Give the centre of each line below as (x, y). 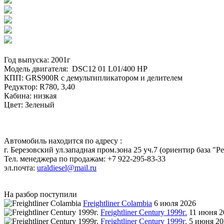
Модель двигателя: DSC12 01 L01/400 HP (76, 68)
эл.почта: (20, 167)
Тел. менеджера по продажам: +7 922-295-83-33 (85, 158)
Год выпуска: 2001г (37, 59)
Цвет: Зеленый (29, 104)
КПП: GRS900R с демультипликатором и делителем (93, 77)
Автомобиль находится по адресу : (63, 140)
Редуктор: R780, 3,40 (39, 86)
